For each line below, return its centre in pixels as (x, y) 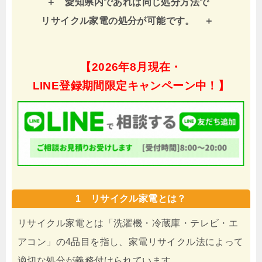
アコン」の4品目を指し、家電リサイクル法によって (131, 242)
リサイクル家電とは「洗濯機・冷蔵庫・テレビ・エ (128, 223)
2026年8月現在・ (137, 67)
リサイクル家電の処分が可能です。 (118, 21)
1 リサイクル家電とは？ (131, 198)
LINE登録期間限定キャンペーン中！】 (131, 86)
